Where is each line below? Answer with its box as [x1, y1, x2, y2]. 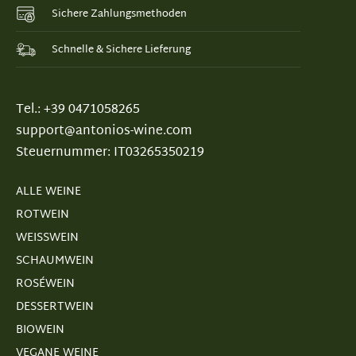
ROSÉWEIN [16, 274, 75, 295]
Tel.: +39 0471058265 [16, 99, 140, 122]
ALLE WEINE [16, 182, 81, 203]
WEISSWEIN [16, 228, 79, 249]
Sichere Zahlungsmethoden [52, 4, 187, 24]
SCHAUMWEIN [16, 251, 94, 272]
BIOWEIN [16, 320, 64, 341]
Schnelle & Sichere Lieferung [52, 40, 191, 60]
